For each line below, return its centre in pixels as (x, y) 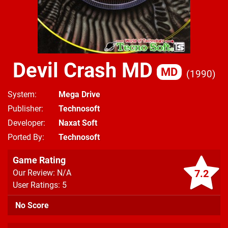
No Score (32, 205)
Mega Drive (79, 94)
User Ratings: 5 (40, 185)
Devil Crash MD (82, 70)
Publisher (24, 109)
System (21, 94)
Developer (25, 123)
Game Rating (39, 160)
